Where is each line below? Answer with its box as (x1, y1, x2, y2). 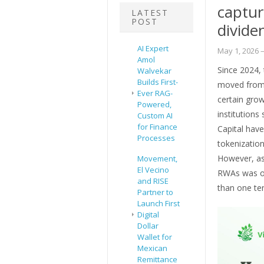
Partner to (137, 187, 173, 198)
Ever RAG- (137, 88, 173, 99)
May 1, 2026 (217, 45, 259, 57)
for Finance (137, 121, 177, 133)
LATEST (131, 7, 169, 19)
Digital (137, 209, 159, 220)
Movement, (137, 153, 177, 164)
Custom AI (137, 110, 173, 121)
